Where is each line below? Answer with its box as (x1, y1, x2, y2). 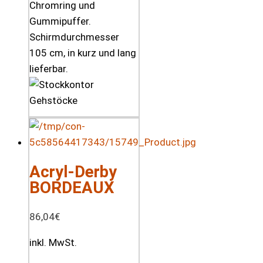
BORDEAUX (29, 178, 114, 198)
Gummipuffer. (29, 15, 91, 27)
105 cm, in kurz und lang (29, 46, 136, 59)
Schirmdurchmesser (29, 31, 119, 43)
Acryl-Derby (29, 162, 117, 182)
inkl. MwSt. (29, 237, 77, 249)
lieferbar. (29, 62, 68, 75)
